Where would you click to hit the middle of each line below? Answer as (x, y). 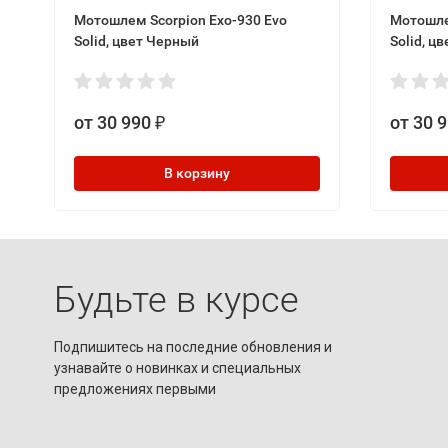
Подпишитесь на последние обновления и (192, 347)
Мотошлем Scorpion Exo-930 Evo (180, 19)
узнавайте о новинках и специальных (177, 368)
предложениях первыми (134, 389)
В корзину (196, 172)
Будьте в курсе (176, 300)
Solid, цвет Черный (136, 40)
